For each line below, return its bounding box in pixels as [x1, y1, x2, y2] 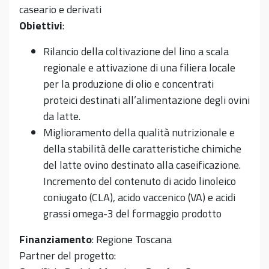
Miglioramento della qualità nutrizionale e [43, 124, 235, 141]
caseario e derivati [19, 1, 101, 17]
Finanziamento [19, 231, 92, 247]
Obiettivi [19, 17, 62, 34]
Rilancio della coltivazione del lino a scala [43, 43, 229, 59]
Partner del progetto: [19, 247, 116, 264]
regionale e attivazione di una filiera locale [43, 59, 235, 76]
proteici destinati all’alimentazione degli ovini [43, 92, 250, 108]
